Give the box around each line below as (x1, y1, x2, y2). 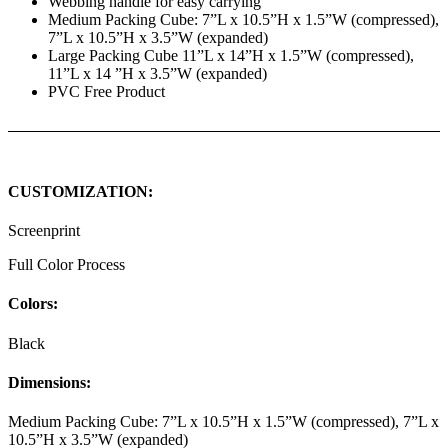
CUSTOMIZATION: (8, 182, 153, 200)
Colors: (8, 295, 58, 313)
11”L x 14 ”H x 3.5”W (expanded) (48, 64, 267, 82)
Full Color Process (8, 256, 125, 274)
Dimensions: (8, 373, 91, 391)
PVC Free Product (48, 82, 165, 100)
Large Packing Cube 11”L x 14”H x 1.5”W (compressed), (48, 46, 414, 64)
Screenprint (8, 222, 80, 240)
